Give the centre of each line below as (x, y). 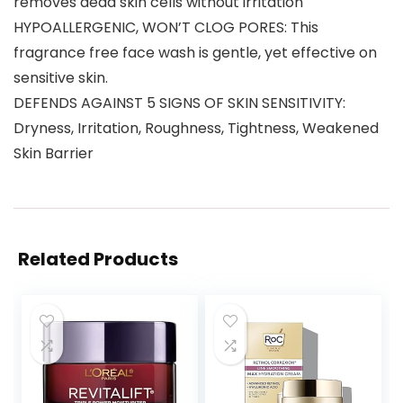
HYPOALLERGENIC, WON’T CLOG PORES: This (166, 28)
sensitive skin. (61, 78)
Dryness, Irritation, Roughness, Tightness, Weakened (196, 129)
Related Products (98, 260)
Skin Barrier (54, 154)
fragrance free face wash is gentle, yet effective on (195, 53)
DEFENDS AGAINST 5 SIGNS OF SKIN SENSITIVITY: (179, 103)
